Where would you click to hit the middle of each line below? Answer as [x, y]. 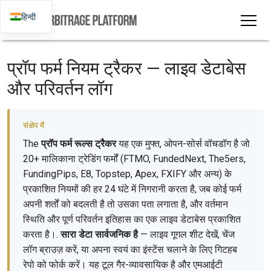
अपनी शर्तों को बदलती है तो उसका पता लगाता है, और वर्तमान [126, 204]
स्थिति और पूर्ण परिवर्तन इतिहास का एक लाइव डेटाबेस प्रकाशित [132, 219]
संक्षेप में [34, 126]
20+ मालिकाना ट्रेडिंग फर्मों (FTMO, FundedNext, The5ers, [134, 159]
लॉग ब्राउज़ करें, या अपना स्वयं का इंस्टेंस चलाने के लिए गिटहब [130, 250]
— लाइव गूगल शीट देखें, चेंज [186, 234]
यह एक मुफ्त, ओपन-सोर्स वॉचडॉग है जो [183, 144]
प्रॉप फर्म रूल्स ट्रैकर [79, 144]
